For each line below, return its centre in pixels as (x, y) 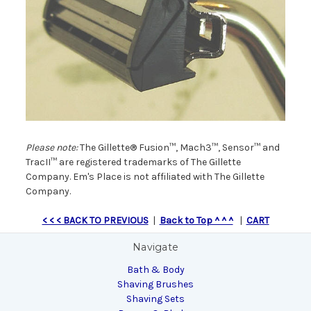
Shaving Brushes (155, 285)
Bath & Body (155, 270)
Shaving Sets (155, 299)
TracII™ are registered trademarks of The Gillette (133, 162)
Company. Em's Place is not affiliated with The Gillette (145, 177)
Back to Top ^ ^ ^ (196, 221)
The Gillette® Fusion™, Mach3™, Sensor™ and (178, 148)
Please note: (51, 148)
